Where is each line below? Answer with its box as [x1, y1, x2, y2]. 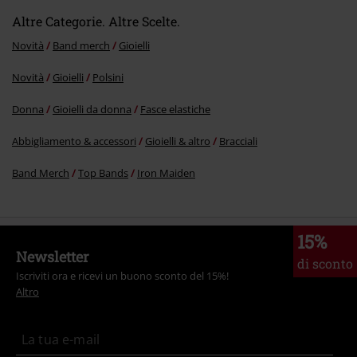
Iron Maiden [137, 166, 195, 181]
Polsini [92, 70, 124, 85]
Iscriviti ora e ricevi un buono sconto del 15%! [16, 269, 229, 284]
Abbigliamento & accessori [12, 134, 136, 149]
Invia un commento [29, 36, 122, 51]
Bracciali [219, 134, 257, 149]
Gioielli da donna [53, 102, 131, 117]
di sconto [297, 255, 353, 273]
